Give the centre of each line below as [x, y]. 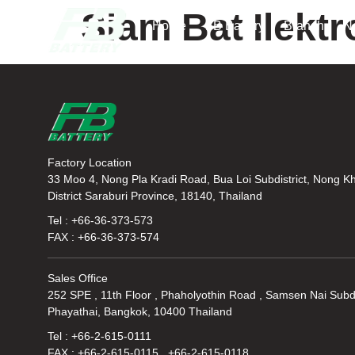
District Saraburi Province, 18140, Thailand [155, 196]
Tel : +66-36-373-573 [100, 220]
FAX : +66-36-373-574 [103, 237]
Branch [303, 26]
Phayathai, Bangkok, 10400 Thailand [140, 311]
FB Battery [235, 26]
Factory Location [90, 162]
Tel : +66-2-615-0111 [99, 336]
